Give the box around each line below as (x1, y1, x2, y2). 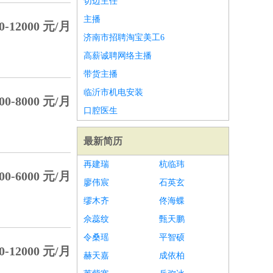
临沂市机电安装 (83, 88, 143, 97)
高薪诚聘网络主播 (83, 51, 152, 60)
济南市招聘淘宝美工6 (83, 33, 165, 42)
